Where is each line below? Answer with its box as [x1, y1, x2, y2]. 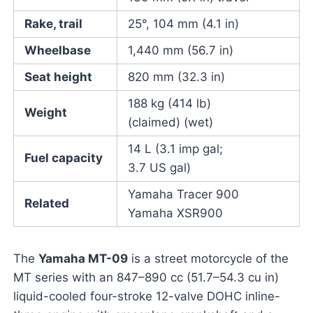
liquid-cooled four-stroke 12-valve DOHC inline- [13, 289, 280, 304]
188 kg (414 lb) [127, 96, 211, 111]
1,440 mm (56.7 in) [127, 43, 233, 58]
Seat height [24, 70, 92, 85]
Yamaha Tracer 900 [127, 187, 239, 202]
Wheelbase [24, 43, 91, 58]
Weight [24, 105, 67, 120]
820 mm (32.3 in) [127, 70, 225, 85]
